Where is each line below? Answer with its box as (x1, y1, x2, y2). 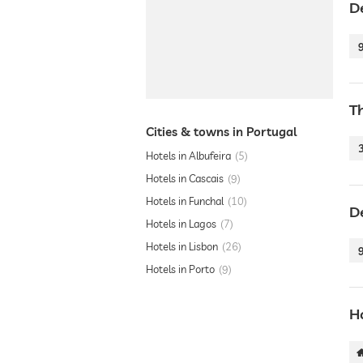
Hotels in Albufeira (146, 149, 231, 162)
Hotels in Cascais (146, 172, 224, 185)
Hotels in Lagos (146, 217, 216, 230)
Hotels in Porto (146, 263, 215, 275)
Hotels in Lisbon (146, 240, 218, 253)
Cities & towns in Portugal (146, 124, 297, 139)
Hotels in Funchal (146, 194, 224, 207)
